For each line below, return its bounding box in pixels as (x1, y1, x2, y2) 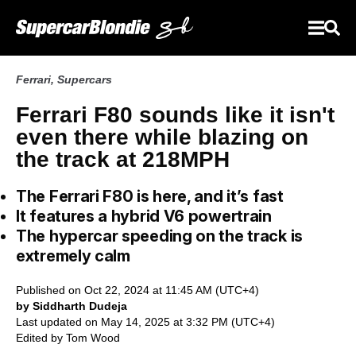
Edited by (16, 331, 66, 344)
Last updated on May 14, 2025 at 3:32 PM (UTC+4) (16, 315, 275, 328)
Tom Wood (66, 331, 120, 344)
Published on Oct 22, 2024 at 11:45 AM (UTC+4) (16, 284, 259, 296)
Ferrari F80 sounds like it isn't (16, 103, 335, 127)
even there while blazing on (16, 125, 308, 149)
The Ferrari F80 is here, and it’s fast (16, 187, 284, 206)
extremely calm (16, 246, 130, 265)
